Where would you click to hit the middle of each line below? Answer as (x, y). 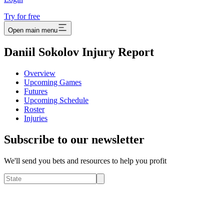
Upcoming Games (53, 82)
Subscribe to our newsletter (74, 140)
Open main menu (33, 30)
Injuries (36, 118)
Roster (34, 109)
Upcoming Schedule (56, 100)
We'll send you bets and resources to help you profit (85, 161)
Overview (40, 73)
